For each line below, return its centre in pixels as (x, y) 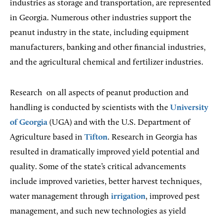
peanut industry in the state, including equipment (99, 33)
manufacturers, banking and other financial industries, (108, 47)
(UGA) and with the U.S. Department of (119, 122)
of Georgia (29, 122)
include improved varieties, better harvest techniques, (106, 182)
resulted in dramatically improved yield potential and (105, 152)
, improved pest (173, 196)
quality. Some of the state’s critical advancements (98, 167)
